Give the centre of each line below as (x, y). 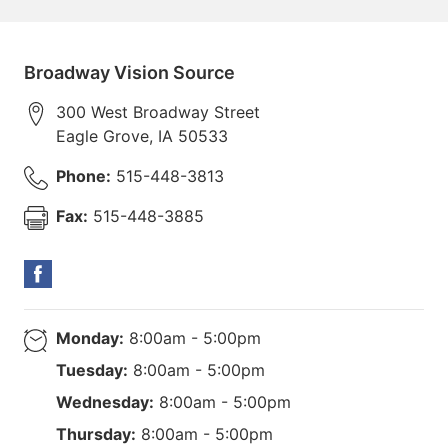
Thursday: (96, 433)
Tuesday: (92, 369)
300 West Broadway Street (158, 111)
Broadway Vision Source (129, 72)
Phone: (83, 175)
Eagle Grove (102, 135)
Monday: (90, 337)
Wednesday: (105, 401)
